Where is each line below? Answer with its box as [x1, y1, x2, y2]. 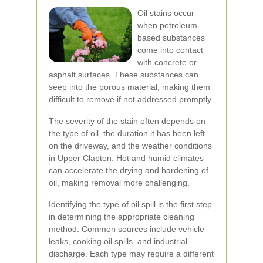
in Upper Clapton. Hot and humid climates [49, 153, 204, 163]
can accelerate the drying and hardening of [49, 166, 208, 175]
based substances [137, 33, 205, 42]
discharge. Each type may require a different [49, 249, 214, 258]
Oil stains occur [137, 8, 194, 18]
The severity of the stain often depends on [49, 116, 205, 126]
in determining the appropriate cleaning [49, 212, 194, 221]
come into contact [137, 45, 203, 55]
